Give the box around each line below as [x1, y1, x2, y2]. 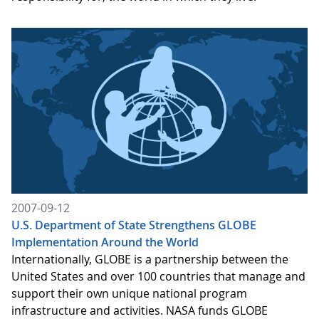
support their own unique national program [11, 285, 247, 301]
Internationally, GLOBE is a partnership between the [11, 251, 288, 267]
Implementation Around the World [11, 234, 199, 250]
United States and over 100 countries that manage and [11, 268, 305, 284]
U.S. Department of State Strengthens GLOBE [11, 216, 256, 233]
